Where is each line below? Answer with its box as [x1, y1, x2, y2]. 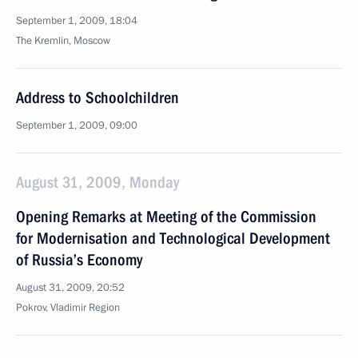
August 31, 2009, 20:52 [16, 280, 125, 295]
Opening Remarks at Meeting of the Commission [16, 207, 316, 226]
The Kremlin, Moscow [16, 34, 110, 48]
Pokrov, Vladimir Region [16, 300, 120, 315]
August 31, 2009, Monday [16, 173, 179, 192]
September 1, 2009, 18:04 [16, 14, 137, 28]
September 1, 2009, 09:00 [16, 118, 137, 133]
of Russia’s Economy [16, 250, 142, 269]
